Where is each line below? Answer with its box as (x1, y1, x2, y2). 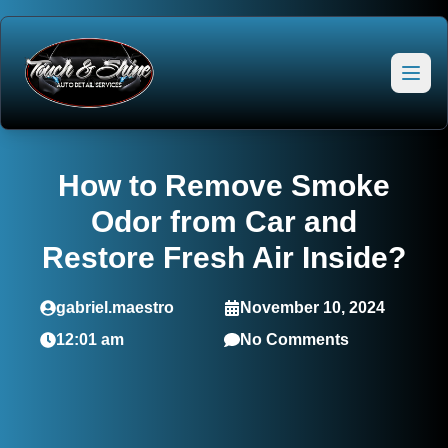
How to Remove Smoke (58, 169, 390, 202)
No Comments (240, 331, 349, 348)
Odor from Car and (91, 205, 357, 238)
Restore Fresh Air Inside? (42, 241, 406, 274)
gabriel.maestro (56, 299, 174, 316)
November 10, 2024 (240, 299, 385, 316)
